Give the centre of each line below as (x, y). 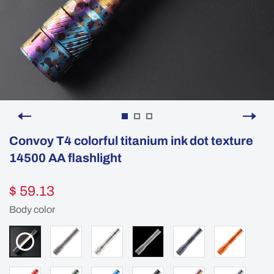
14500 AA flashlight (65, 158)
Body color (32, 209)
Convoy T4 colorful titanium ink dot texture (131, 141)
